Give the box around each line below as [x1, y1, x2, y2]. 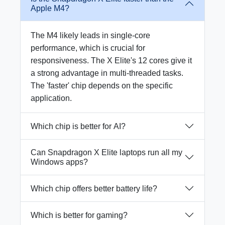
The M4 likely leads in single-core [31, 31, 150, 40]
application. [31, 94, 72, 102]
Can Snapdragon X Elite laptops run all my [31, 148, 182, 157]
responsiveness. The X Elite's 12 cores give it [31, 56, 192, 65]
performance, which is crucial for [31, 44, 145, 52]
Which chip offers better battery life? [31, 184, 157, 193]
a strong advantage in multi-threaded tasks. [31, 69, 183, 77]
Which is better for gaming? [31, 210, 128, 219]
